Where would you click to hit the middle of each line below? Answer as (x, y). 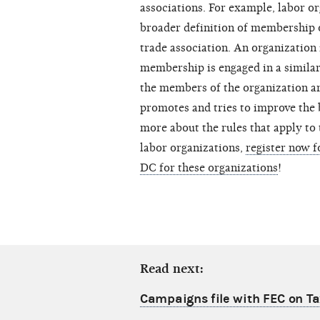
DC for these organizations (209, 168)
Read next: (172, 269)
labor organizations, (193, 148)
